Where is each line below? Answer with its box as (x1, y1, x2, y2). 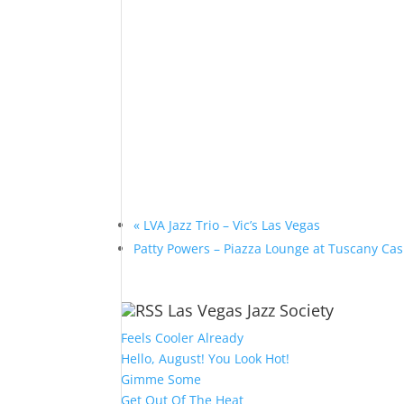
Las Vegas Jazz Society (168, 299, 335, 321)
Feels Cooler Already (121, 329, 244, 346)
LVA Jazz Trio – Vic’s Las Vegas (140, 216, 321, 234)
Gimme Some (121, 371, 202, 388)
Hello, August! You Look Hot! (121, 350, 290, 367)
